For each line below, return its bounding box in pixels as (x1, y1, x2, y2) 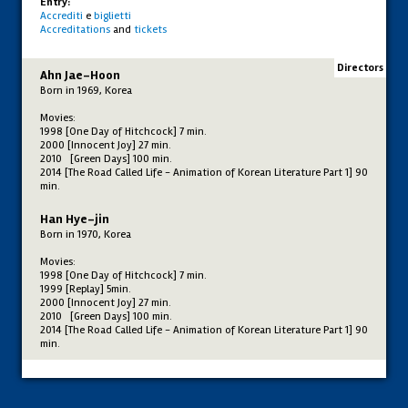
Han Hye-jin (40, 210, 109, 227)
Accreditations (40, 22, 110, 36)
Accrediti (40, 8, 83, 23)
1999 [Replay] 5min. (40, 281, 131, 296)
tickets (134, 22, 167, 36)
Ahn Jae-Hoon (40, 66, 120, 83)
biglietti (94, 8, 131, 23)
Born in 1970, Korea (40, 227, 131, 241)
